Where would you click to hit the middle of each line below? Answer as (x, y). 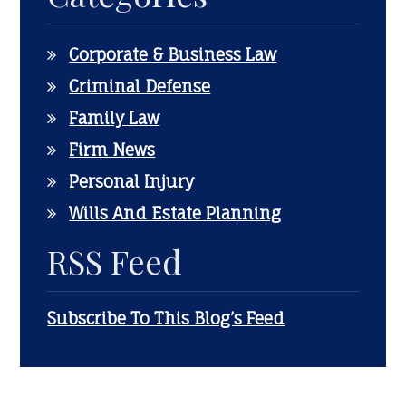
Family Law (115, 118)
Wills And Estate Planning (175, 213)
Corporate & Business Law (173, 54)
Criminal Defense (140, 86)
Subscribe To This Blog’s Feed (166, 318)
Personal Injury (132, 181)
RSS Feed (115, 261)
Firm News (112, 150)
